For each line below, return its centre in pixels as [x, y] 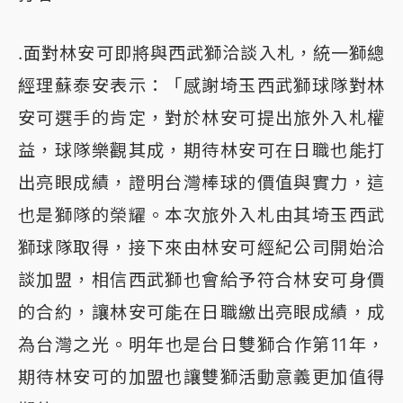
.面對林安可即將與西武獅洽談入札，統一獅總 [201, 54]
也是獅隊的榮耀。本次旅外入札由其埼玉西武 [201, 215]
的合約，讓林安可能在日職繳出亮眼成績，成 [201, 313]
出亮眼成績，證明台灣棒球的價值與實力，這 [201, 183]
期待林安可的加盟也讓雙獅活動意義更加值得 [201, 377]
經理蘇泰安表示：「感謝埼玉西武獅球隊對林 [201, 86]
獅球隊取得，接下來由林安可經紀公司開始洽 [201, 248]
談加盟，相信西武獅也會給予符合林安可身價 [201, 280]
